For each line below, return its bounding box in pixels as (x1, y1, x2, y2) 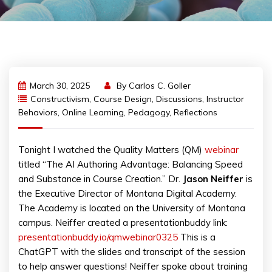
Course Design (93, 93, 152, 104)
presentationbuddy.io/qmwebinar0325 (18, 231, 178, 243)
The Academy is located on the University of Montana (18, 202, 245, 214)
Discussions (156, 93, 202, 104)
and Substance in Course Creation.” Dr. (18, 173, 180, 185)
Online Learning (62, 107, 124, 118)
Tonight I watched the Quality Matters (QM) (18, 144, 205, 155)
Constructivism (30, 93, 89, 104)
